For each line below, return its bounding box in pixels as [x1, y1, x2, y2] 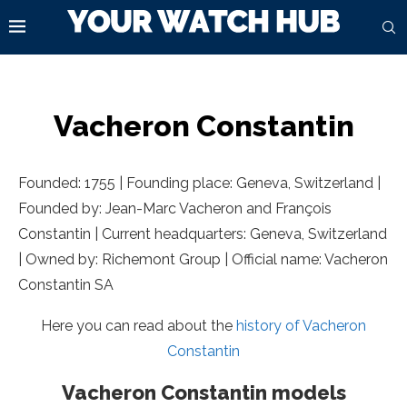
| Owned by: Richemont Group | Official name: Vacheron [18, 251, 388, 268]
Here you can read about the [41, 317, 236, 334]
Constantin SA [18, 276, 114, 293]
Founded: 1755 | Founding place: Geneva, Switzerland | [18, 174, 381, 192]
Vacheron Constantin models [61, 381, 346, 404]
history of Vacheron [236, 317, 366, 334]
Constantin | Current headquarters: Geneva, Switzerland [18, 225, 387, 243]
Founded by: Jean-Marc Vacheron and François [18, 200, 332, 217]
